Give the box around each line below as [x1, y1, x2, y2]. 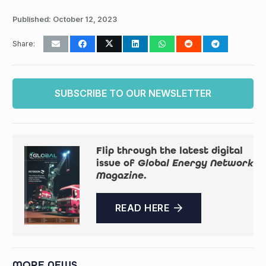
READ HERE [115, 202, 169, 214]
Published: [12, 15, 53, 24]
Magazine [96, 169, 144, 182]
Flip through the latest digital [96, 144, 243, 157]
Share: [12, 39, 35, 49]
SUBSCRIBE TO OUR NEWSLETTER [55, 87, 211, 100]
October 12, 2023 [53, 15, 117, 24]
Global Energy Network [137, 157, 254, 170]
